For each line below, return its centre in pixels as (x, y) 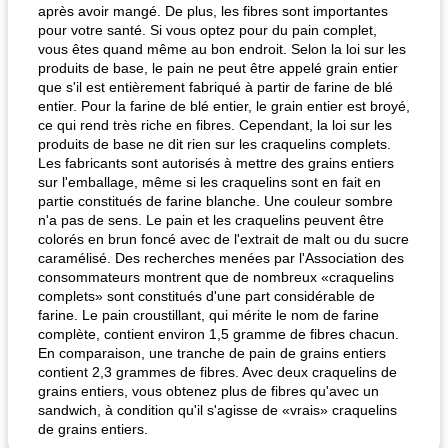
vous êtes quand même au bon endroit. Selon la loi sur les (222, 49)
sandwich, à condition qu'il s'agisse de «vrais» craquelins (217, 410)
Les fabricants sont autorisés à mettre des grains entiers (216, 163)
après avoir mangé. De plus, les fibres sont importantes (213, 11)
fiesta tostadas (68, 109)
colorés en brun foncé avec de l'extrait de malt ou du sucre (223, 239)
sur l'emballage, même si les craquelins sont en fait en (209, 182)
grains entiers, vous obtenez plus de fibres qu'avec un (208, 391)
